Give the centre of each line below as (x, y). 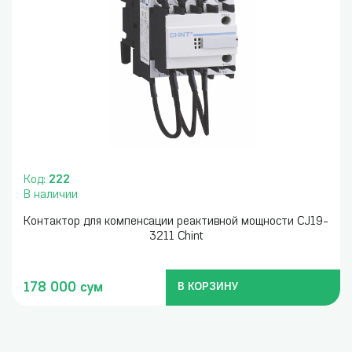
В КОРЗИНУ (208, 287)
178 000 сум (63, 288)
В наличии (51, 195)
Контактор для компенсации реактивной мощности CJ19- (176, 222)
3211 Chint (176, 237)
